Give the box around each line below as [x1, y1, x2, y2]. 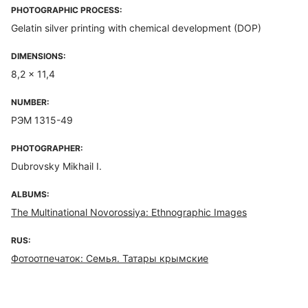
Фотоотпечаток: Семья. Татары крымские [11, 252, 208, 264]
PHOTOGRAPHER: [11, 143, 83, 153]
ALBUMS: [11, 189, 49, 199]
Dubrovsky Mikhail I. [11, 160, 102, 172]
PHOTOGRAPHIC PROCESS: [11, 5, 122, 15]
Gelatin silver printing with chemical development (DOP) [11, 22, 261, 34]
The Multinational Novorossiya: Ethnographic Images [11, 206, 247, 218]
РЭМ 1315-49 [11, 114, 73, 126]
